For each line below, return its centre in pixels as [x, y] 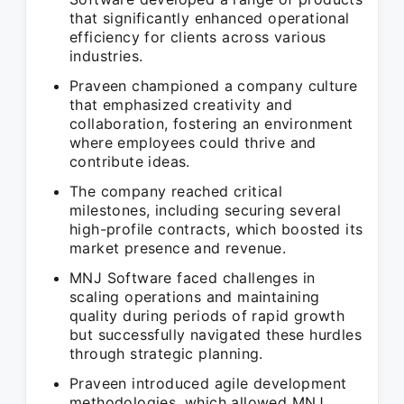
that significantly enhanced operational [210, 18]
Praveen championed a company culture [214, 86]
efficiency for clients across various [198, 37]
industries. [106, 56]
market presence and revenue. [178, 248]
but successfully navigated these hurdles [216, 335]
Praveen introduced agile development [208, 383]
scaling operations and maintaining [195, 297]
